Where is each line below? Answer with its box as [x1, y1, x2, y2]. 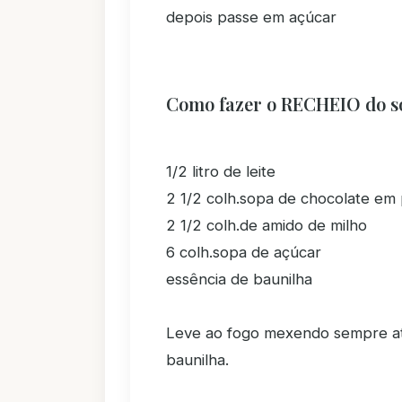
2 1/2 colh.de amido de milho [166, 216, 367, 234]
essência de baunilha [166, 270, 312, 288]
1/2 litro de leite [166, 162, 275, 180]
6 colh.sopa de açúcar [166, 243, 321, 261]
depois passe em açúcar [166, 8, 336, 26]
